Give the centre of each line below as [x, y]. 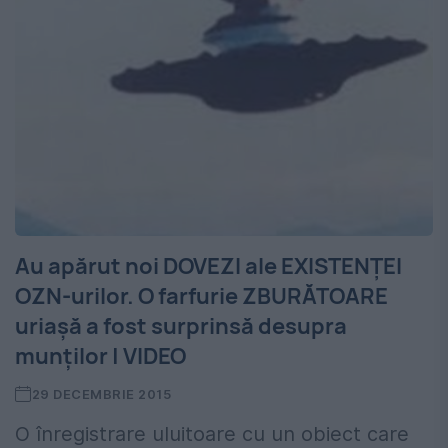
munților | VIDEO [100, 356]
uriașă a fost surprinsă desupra [181, 326]
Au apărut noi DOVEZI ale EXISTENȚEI [208, 266]
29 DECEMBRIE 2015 [101, 394]
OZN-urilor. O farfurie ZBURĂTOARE [201, 296]
